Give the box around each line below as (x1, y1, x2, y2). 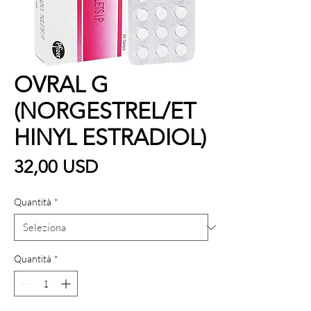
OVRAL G (14, 72, 108, 99)
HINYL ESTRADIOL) (14, 124, 206, 151)
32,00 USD (14, 156, 98, 178)
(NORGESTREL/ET (14, 98, 196, 125)
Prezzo (97, 155, 149, 178)
